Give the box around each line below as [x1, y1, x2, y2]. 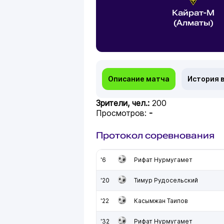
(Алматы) [173, 18, 213, 27]
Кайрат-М [172, 8, 214, 17]
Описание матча [108, 74, 169, 83]
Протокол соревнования [96, 130, 214, 140]
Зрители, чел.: [96, 98, 152, 108]
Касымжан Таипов [134, 197, 188, 204]
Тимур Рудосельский [134, 176, 198, 184]
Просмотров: [96, 108, 149, 118]
